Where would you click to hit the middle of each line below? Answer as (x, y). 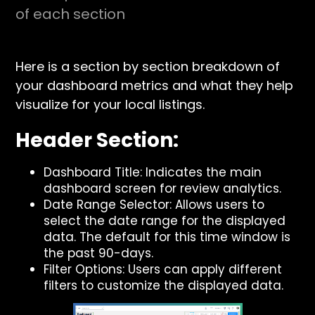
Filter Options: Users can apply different (163, 269)
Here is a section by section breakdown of (148, 66)
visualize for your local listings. (110, 104)
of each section (71, 14)
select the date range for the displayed (165, 221)
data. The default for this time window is (167, 237)
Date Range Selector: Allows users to (154, 205)
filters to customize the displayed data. (164, 285)
